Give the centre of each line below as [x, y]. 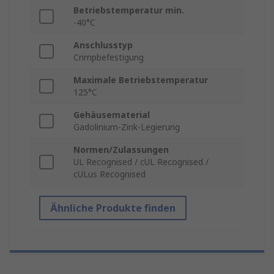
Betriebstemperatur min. [129, 10]
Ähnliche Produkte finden [113, 208]
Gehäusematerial [112, 115]
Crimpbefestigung [109, 57]
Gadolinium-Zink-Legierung [127, 127]
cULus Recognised [109, 174]
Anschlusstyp [103, 45]
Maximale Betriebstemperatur [141, 80]
